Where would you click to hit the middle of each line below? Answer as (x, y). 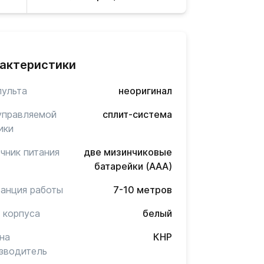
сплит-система (137, 114)
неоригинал (145, 91)
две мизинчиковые (128, 152)
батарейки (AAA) (133, 166)
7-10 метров (142, 190)
